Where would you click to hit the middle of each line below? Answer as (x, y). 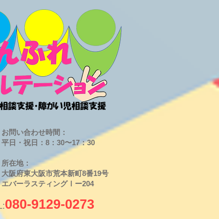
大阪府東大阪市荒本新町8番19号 (55, 173)
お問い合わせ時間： (34, 132)
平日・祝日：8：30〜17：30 (48, 142)
